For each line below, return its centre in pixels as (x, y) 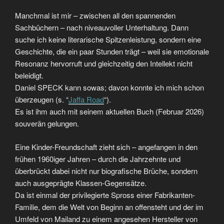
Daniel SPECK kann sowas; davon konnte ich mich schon (109, 87)
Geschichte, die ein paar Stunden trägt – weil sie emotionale (112, 51)
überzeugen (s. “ (42, 99)
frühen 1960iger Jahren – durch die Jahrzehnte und (98, 158)
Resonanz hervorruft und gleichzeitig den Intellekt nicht (104, 63)
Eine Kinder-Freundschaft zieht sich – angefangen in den (106, 146)
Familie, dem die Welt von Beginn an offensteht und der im (109, 206)
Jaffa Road (86, 99)
